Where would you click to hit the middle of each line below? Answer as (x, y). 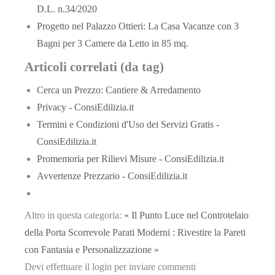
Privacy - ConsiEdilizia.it (85, 107)
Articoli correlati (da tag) (94, 66)
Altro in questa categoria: (73, 215)
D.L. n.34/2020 (67, 9)
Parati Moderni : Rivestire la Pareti (179, 233)
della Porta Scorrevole (67, 233)
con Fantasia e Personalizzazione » (92, 250)
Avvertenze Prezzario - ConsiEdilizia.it (112, 176)
